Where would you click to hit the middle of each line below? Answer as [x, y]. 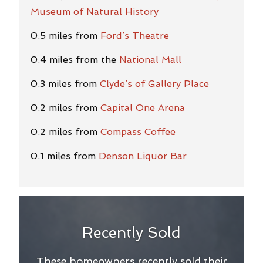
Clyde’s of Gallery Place [154, 83]
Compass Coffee [138, 131]
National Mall [150, 59]
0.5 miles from [65, 35]
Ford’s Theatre [135, 35]
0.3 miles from [65, 83]
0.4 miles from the [75, 59]
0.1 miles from [65, 156]
